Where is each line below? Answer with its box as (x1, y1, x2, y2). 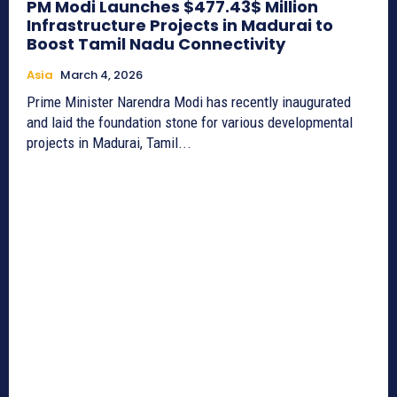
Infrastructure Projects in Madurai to (27, 13, 333, 36)
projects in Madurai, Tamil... (27, 133, 191, 152)
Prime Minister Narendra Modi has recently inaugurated (27, 92, 351, 111)
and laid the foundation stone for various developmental (27, 113, 353, 131)
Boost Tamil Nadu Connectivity (27, 32, 285, 55)
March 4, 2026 (60, 66, 143, 83)
